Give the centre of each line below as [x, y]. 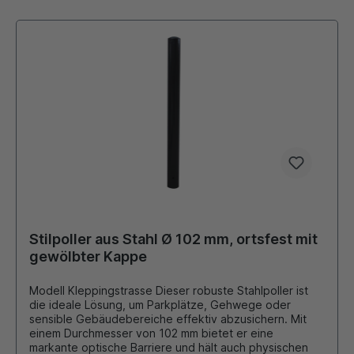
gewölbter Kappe [88, 257]
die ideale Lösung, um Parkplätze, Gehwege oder [147, 305]
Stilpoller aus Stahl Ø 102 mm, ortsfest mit [173, 239]
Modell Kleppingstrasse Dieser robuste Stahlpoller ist [169, 291]
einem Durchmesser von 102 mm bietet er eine [47, 333]
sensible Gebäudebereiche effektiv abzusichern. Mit [168, 319]
